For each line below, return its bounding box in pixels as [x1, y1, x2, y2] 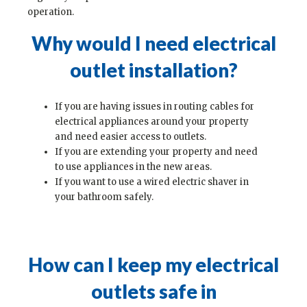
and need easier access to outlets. [55, 130, 206, 143]
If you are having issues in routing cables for [55, 100, 254, 112]
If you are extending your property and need [55, 145, 258, 158]
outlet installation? [69, 58, 238, 82]
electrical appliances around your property [55, 115, 249, 127]
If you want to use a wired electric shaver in [55, 175, 249, 188]
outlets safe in [90, 279, 217, 303]
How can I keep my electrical [28, 252, 279, 276]
